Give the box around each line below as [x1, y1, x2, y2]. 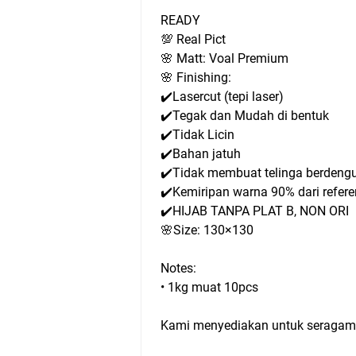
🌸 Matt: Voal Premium [161, 51, 288, 66]
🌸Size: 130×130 [161, 222, 253, 238]
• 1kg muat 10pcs [161, 280, 258, 295]
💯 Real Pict [161, 32, 229, 47]
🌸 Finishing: [161, 70, 234, 85]
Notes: [161, 261, 196, 276]
